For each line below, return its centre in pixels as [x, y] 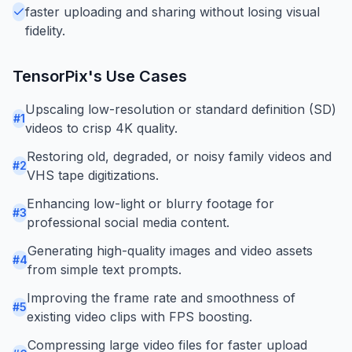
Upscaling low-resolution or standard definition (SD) [181, 109]
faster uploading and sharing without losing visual [172, 11]
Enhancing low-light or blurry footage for [150, 203]
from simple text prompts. [104, 269]
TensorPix [50, 76]
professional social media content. [128, 222]
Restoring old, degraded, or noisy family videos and [179, 156]
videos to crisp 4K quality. [102, 128]
